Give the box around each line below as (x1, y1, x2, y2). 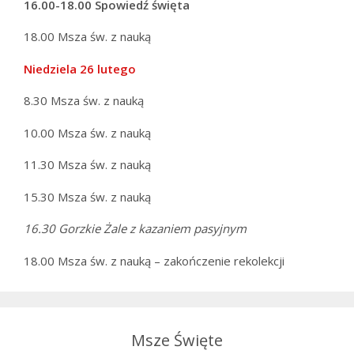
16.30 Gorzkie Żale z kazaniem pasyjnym (24, 220, 247, 237)
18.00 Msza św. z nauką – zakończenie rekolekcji (24, 252, 284, 269)
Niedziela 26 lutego (24, 60, 136, 77)
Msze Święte (131, 329, 223, 351)
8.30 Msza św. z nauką (24, 92, 144, 109)
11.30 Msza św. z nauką (24, 156, 151, 173)
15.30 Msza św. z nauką (24, 188, 151, 205)
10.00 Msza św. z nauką (24, 124, 151, 141)
